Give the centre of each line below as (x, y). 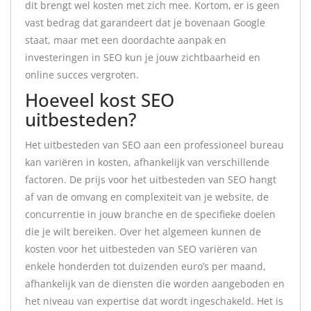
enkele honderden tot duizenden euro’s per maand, (145, 266)
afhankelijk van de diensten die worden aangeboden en (155, 284)
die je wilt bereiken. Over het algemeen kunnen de (143, 232)
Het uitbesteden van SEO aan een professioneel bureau (154, 145)
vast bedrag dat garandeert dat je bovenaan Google (145, 23)
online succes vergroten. (82, 75)
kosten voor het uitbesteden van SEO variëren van (141, 249)
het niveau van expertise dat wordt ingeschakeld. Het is (154, 301)
